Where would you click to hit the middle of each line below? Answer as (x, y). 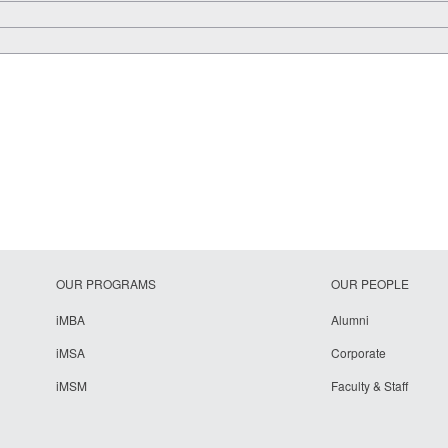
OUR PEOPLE (370, 283)
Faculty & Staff (370, 385)
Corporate (359, 352)
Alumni (350, 319)
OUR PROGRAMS (106, 283)
